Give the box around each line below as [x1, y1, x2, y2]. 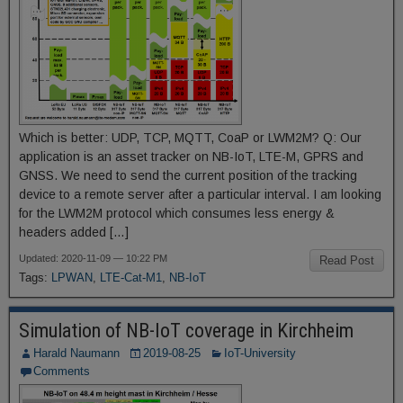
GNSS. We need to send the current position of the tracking [19, 168, 357, 183]
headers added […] [19, 225, 129, 239]
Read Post [319, 254, 374, 267]
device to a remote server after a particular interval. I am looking [19, 187, 381, 201]
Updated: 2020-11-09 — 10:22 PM [19, 253, 167, 264]
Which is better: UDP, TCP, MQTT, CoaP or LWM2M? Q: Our [19, 130, 362, 145]
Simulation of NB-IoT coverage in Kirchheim [19, 319, 354, 342]
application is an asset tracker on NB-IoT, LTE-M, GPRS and [19, 149, 363, 164]
